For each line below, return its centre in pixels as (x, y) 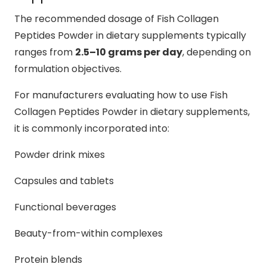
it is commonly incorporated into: (92, 128)
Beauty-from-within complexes (89, 233)
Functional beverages (65, 207)
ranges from (45, 52)
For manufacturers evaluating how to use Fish (121, 95)
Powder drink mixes (60, 154)
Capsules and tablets (64, 181)
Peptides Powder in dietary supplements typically (130, 35)
